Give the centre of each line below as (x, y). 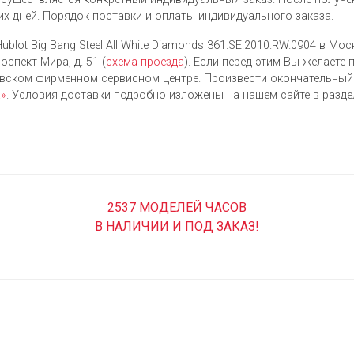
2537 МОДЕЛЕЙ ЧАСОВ (177, 208)
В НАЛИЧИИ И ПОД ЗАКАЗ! (177, 227)
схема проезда (145, 62)
